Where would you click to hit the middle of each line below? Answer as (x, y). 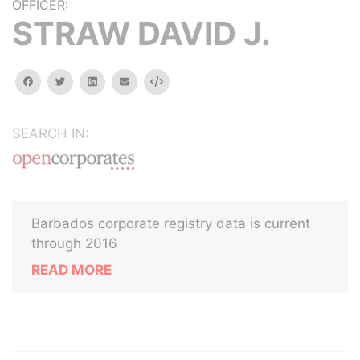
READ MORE (72, 270)
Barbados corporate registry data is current (171, 223)
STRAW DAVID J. (141, 33)
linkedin (114, 81)
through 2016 (74, 243)
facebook (55, 81)
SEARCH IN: (51, 133)
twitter (81, 81)
